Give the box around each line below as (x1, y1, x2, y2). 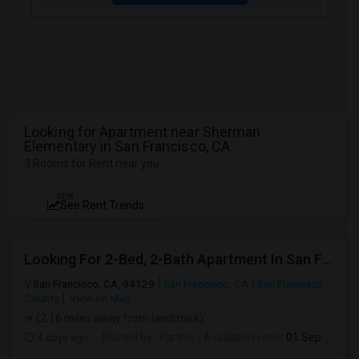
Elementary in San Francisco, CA (24, 138, 231, 155)
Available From (204, 331, 279, 344)
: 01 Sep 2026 (279, 331, 324, 344)
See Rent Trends (60, 199, 144, 212)
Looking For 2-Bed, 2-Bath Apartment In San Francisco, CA (322, 251, 332, 268)
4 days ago (34, 331, 89, 344)
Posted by (102, 331, 152, 344)
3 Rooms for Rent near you (24, 157, 159, 170)
